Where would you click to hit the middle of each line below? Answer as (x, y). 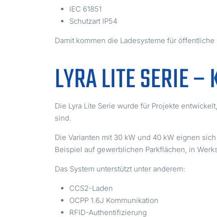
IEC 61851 (86, 9)
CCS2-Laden (91, 188)
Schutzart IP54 (93, 21)
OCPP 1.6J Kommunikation (114, 201)
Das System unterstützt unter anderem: (120, 169)
